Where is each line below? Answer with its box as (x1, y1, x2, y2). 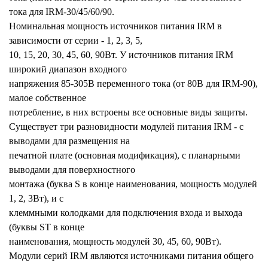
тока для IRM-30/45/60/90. (9, 6, 114, 17)
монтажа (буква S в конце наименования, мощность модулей (9, 178, 257, 189)
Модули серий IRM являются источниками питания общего (9, 250, 254, 261)
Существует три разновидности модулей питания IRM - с (9, 121, 243, 132)
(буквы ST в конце (9, 221, 84, 232)
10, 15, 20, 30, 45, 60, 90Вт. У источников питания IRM (9, 49, 233, 60)
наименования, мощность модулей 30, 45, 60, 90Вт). (9, 236, 221, 246)
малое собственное (9, 92, 86, 103)
